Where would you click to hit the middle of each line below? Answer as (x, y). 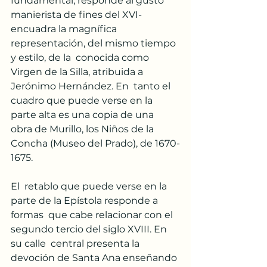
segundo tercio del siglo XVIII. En (90, 229)
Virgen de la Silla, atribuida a (78, 72)
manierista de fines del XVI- (79, 14)
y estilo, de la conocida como (81, 57)
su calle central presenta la (76, 243)
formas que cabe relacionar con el (93, 215)
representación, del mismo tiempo (94, 43)
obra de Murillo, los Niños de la (83, 129)
